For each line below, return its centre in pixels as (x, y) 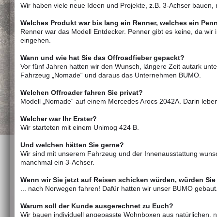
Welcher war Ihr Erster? (59, 119)
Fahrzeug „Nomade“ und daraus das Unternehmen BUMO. (111, 75)
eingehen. (36, 40)
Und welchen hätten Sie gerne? (72, 145)
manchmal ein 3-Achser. (57, 162)
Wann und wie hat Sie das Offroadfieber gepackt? (102, 58)
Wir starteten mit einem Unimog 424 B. (80, 127)
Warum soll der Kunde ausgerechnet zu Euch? (97, 206)
